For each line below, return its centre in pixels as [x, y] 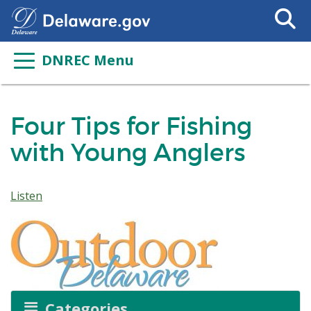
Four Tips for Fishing [131, 126]
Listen [26, 196]
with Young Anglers [128, 152]
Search [284, 9]
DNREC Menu [88, 60]
